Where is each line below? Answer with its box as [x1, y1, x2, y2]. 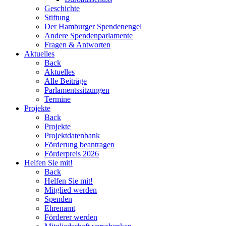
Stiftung [44, 13, 70, 22]
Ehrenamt [44, 204, 75, 212]
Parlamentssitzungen [44, 86, 109, 94]
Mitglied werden [44, 186, 97, 194]
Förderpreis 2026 [44, 149, 99, 158]
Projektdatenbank [44, 131, 100, 140]
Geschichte [44, 4, 80, 13]
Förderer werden [44, 213, 97, 221]
